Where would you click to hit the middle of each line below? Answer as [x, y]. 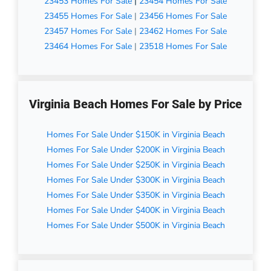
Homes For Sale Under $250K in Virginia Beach [135, 165]
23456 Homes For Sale [183, 16]
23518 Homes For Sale [183, 47]
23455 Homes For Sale [88, 16]
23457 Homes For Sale [88, 31]
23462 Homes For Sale [183, 31]
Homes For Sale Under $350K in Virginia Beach [135, 195]
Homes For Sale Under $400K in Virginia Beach [135, 211]
